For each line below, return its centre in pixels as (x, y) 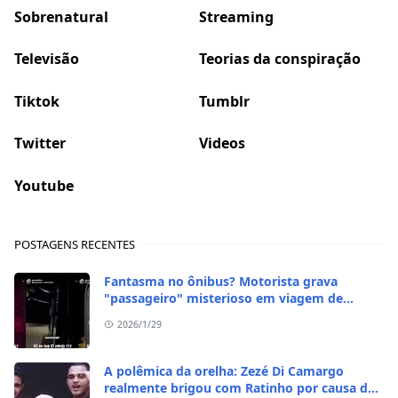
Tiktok (37, 101)
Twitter (40, 143)
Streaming (236, 16)
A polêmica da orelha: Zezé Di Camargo (224, 370)
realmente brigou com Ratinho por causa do (240, 387)
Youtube (44, 185)
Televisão (47, 58)
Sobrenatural (61, 16)
